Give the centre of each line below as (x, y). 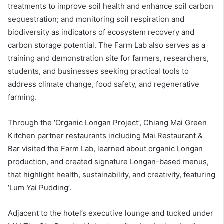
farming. (22, 97)
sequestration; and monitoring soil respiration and (96, 19)
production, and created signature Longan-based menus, (108, 162)
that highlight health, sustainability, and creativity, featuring (112, 175)
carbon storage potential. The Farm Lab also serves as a (107, 45)
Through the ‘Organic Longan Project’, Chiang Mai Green (107, 123)
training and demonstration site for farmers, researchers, (108, 58)
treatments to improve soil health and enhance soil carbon (111, 6)
